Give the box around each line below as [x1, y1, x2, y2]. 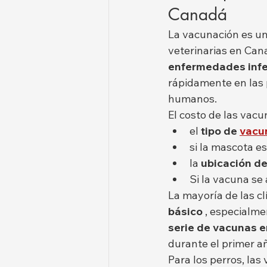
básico [168, 204, 203, 218]
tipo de [201, 123, 237, 138]
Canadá [168, 3, 227, 25]
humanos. [168, 91, 217, 105]
